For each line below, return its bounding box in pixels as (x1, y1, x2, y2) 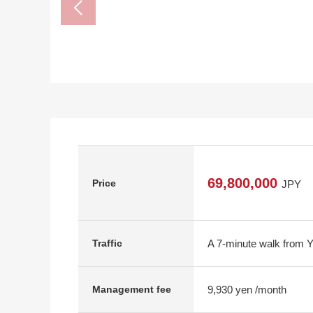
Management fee (92, 284, 171, 295)
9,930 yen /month (208, 283, 286, 296)
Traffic (92, 238, 122, 249)
